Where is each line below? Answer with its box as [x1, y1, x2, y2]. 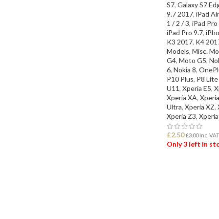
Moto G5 [179, 56, 206, 65]
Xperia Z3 [167, 111, 196, 120]
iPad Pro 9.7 [167, 28, 203, 37]
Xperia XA [167, 93, 197, 102]
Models [167, 46, 189, 55]
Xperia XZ [185, 102, 215, 111]
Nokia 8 [174, 65, 196, 74]
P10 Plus [167, 74, 194, 83]
